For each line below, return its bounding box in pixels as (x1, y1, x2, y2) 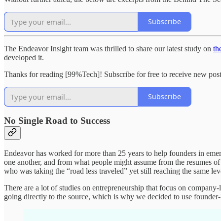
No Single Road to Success (4, 115, 110, 126)
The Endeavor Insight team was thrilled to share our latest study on (4, 44, 213, 53)
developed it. (4, 53, 44, 62)
